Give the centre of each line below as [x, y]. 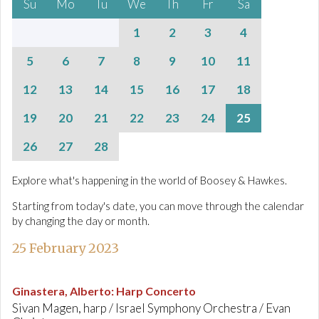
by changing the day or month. [81, 221]
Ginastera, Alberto [62, 291]
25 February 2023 [66, 248]
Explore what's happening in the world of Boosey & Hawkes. [150, 180]
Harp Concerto [156, 291]
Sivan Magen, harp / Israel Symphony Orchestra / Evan [151, 308]
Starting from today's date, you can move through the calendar [158, 206]
